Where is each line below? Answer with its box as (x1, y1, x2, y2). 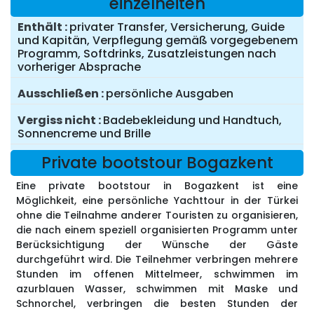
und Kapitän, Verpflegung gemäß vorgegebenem (18, 32, 298, 49)
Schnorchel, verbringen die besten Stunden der (16, 296, 298, 311)
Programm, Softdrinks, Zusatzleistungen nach (18, 46, 276, 62)
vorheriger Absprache (18, 59, 141, 76)
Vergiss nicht (18, 112, 96, 129)
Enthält (18, 19, 62, 36)
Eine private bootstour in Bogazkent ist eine (16, 179, 298, 193)
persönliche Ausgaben (106, 86, 233, 102)
